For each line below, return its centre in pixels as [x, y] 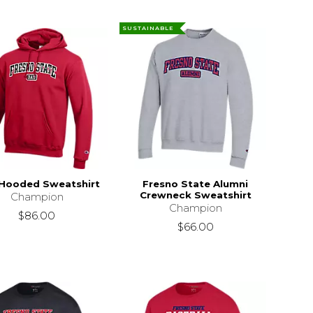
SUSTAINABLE [148, 28]
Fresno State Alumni [196, 184]
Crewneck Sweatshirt [195, 195]
